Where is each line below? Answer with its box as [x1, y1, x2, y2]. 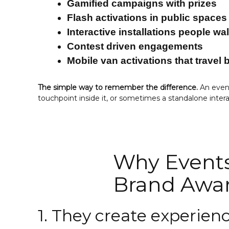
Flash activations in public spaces [67, 12, 227, 23]
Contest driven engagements [67, 40, 203, 52]
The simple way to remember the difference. [38, 83, 200, 93]
